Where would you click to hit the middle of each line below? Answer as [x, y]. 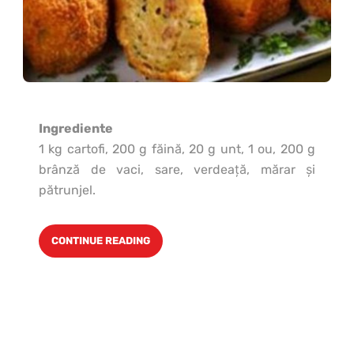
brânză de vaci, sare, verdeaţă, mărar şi [177, 170]
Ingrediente [76, 129]
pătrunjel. [67, 190]
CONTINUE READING [101, 241]
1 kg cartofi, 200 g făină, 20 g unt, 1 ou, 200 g [177, 149]
